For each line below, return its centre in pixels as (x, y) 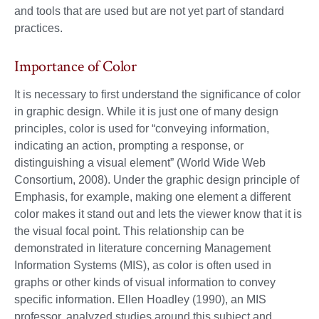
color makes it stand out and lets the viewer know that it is (158, 214)
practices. (38, 28)
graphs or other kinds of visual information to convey (145, 283)
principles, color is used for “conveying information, (142, 129)
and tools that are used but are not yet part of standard (149, 11)
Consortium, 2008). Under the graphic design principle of (157, 180)
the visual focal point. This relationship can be (129, 231)
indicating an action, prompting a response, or (129, 146)
